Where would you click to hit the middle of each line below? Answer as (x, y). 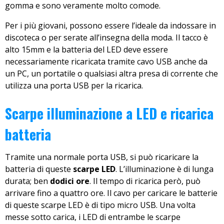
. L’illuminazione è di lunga (164, 169)
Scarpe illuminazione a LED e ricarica (109, 113)
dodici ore (70, 181)
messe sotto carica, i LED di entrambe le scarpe (93, 217)
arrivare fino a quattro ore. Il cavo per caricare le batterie (111, 193)
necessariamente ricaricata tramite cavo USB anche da (106, 62)
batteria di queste (39, 169)
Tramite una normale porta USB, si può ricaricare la (102, 157)
